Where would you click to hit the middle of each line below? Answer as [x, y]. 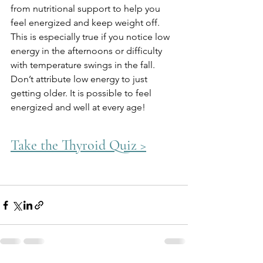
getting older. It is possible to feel [82, 93]
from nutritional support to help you [87, 9]
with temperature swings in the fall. [84, 65]
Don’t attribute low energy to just [80, 79]
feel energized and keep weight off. [86, 23]
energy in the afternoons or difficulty [87, 51]
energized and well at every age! [78, 107]
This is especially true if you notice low [91, 37]
